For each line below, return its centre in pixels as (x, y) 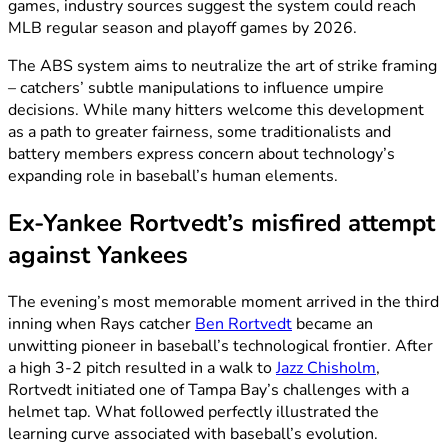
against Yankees (98, 255)
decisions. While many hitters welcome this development (216, 110)
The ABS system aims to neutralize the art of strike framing (222, 66)
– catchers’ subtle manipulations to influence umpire (196, 88)
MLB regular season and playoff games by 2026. (182, 28)
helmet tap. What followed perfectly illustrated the (193, 412)
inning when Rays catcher (101, 324)
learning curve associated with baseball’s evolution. (193, 434)
